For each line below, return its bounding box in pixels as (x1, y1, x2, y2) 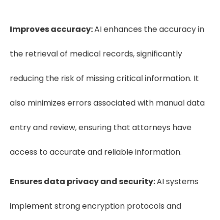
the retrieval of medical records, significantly (10, 48, 182, 59)
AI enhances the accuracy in (94, 23, 204, 35)
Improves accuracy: (10, 23, 94, 35)
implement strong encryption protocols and (10, 200, 181, 212)
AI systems (157, 175, 198, 187)
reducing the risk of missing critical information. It (10, 72, 199, 84)
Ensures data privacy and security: (10, 175, 157, 187)
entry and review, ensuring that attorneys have (10, 121, 192, 133)
